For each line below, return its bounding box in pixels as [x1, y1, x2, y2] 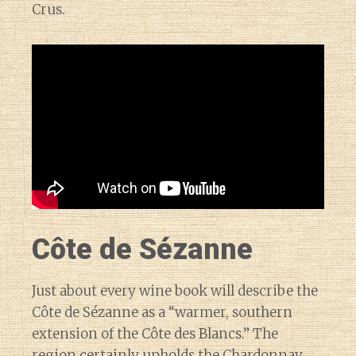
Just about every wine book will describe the [32, 281, 318, 300]
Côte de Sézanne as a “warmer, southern [32, 303, 292, 321]
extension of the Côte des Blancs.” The [32, 324, 278, 342]
